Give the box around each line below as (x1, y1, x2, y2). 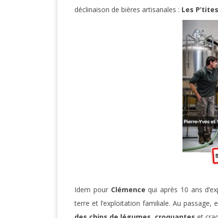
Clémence (110, 185, 145, 195)
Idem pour (74, 185, 111, 195)
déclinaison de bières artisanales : (74, 5, 180, 15)
